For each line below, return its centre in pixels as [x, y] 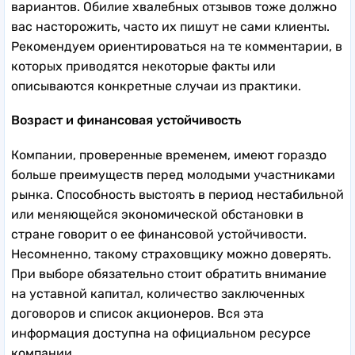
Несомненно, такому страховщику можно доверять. [171, 254]
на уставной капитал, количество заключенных [158, 293]
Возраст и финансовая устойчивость [126, 120]
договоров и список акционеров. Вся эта [137, 313]
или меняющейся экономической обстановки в [157, 214]
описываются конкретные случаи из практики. [158, 86]
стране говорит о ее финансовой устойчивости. [159, 234]
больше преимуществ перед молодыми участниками [173, 174]
